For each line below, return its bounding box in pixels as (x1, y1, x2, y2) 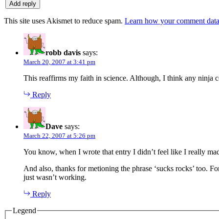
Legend (13, 206, 36, 215)
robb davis (45, 48, 81, 57)
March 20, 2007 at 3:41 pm (23, 58, 95, 66)
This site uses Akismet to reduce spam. (4, 16, 125, 25)
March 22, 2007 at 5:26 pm (23, 131, 95, 139)
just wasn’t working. (23, 173, 87, 181)
